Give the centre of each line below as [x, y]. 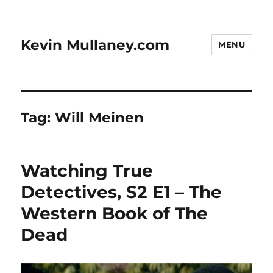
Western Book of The [115, 213]
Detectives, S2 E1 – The [122, 192]
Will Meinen [100, 118]
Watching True [87, 171]
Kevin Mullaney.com [95, 45]
